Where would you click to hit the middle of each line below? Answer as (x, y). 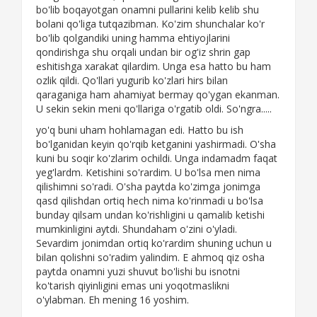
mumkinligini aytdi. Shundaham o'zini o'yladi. (137, 229)
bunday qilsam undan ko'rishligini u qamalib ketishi (150, 215)
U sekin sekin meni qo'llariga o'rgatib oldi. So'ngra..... (154, 109)
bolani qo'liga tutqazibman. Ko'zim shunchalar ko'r (150, 24)
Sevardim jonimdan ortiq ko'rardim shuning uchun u (154, 243)
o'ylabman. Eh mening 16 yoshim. (113, 300)
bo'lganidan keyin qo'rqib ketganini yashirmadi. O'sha (156, 144)
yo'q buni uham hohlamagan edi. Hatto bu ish (140, 130)
